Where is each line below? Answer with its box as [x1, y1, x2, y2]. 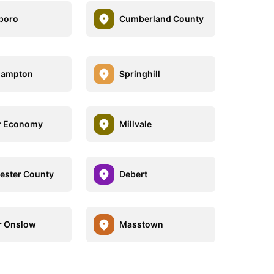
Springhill [119, 68, 160, 80]
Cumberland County [119, 13, 204, 24]
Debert [119, 169, 147, 180]
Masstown [119, 219, 163, 230]
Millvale [119, 119, 152, 130]
